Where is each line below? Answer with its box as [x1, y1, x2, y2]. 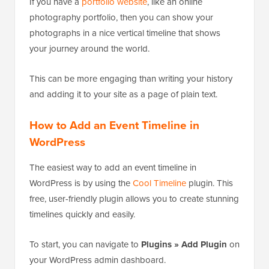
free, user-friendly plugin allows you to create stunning [29, 192, 239, 205]
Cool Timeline [133, 176, 186, 189]
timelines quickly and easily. [29, 207, 135, 220]
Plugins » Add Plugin [141, 237, 227, 251]
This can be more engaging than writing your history [29, 71, 232, 85]
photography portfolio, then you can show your [29, 10, 213, 23]
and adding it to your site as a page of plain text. [29, 87, 217, 100]
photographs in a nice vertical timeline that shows [29, 26, 220, 39]
